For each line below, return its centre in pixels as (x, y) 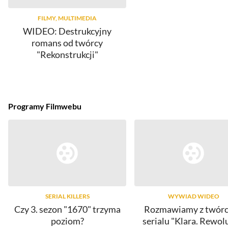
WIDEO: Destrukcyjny (67, 31)
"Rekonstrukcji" (67, 55)
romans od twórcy (67, 43)
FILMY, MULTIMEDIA (67, 18)
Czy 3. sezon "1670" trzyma (67, 209)
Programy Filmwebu (45, 106)
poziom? (67, 221)
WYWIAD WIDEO (193, 196)
